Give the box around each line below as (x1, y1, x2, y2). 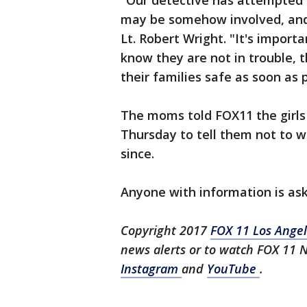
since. (121, 145, 154, 162)
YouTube (207, 260, 260, 277)
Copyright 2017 (121, 222, 210, 238)
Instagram (121, 260, 182, 277)
